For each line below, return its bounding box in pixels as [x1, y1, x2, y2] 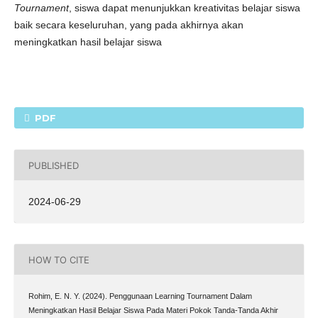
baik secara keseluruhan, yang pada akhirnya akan [13, 19, 243, 31]
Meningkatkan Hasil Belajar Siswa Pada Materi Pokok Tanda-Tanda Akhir [28, 306, 278, 315]
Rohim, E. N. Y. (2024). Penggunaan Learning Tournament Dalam [28, 292, 252, 301]
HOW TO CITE [28, 253, 89, 265]
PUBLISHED [28, 159, 79, 171]
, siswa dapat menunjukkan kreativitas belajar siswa [68, 2, 300, 14]
